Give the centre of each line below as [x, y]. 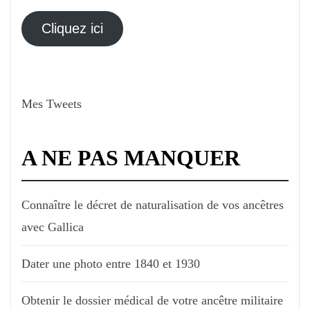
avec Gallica [53, 227]
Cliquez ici [72, 29]
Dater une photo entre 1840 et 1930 [111, 263]
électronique [54, 23]
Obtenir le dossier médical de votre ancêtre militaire [152, 300]
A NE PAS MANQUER [131, 157]
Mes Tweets [52, 103]
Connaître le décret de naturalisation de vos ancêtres [153, 204]
